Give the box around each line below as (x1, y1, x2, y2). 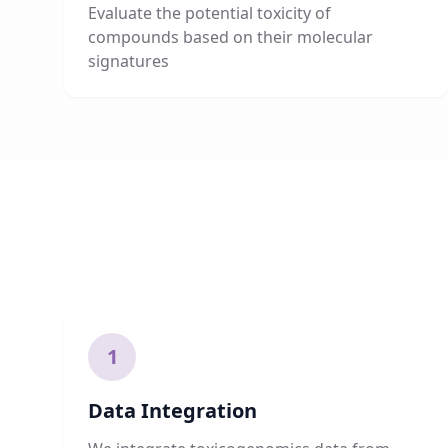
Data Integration (88, 397, 257, 424)
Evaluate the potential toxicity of (88, 2, 331, 24)
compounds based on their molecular (88, 26, 373, 48)
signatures (88, 50, 169, 72)
